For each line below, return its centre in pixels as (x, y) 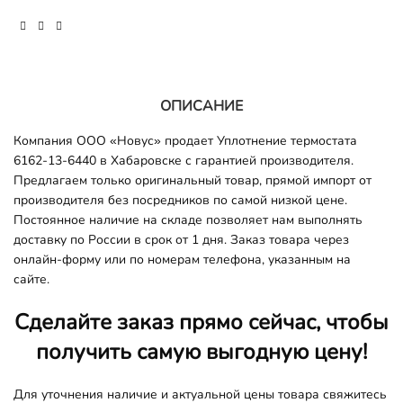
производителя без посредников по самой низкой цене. (180, 200)
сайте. (31, 279)
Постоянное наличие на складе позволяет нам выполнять (188, 219)
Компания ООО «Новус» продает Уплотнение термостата (185, 140)
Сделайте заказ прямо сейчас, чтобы (201, 322)
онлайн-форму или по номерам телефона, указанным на (182, 259)
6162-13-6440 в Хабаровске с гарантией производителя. (184, 160)
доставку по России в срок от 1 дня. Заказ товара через (181, 239)
